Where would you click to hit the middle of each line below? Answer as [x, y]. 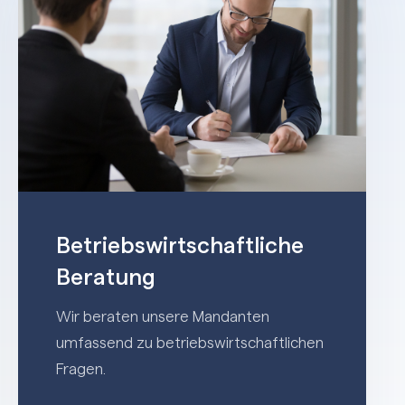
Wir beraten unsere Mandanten [163, 316]
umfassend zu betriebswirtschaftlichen [190, 343]
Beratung [106, 278]
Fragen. [81, 369]
